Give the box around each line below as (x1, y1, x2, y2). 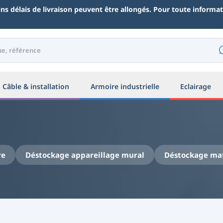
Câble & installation (2, 81, 69, 91)
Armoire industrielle (90, 81, 159, 91)
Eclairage (180, 81, 212, 91)
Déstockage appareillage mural (25, 149, 144, 160)
